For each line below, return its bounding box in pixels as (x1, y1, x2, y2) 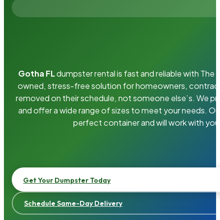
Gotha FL (18, 68, 55, 79)
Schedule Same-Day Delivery (24, 198, 123, 208)
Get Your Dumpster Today (23, 175, 111, 185)
